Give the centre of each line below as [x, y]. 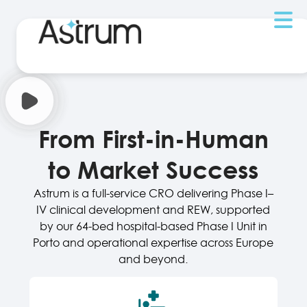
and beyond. [153, 259]
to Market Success [153, 169]
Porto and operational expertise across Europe [153, 243]
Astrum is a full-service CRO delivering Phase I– [153, 193]
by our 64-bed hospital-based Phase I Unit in [153, 226]
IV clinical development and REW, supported [153, 210]
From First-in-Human [153, 138]
